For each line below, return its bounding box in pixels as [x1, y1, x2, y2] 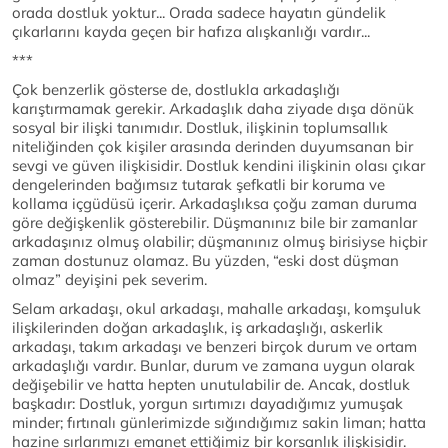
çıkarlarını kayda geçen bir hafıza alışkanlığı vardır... [12, 22, 370, 42]
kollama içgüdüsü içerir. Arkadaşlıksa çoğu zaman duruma [12, 194, 417, 214]
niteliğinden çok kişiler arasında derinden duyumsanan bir [12, 137, 413, 157]
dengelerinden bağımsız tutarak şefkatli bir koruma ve [12, 175, 385, 195]
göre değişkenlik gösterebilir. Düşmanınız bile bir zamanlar [12, 213, 417, 233]
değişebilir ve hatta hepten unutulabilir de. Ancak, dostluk [12, 375, 410, 395]
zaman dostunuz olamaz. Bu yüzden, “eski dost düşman [12, 251, 399, 271]
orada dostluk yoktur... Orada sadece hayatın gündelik [12, 3, 386, 23]
